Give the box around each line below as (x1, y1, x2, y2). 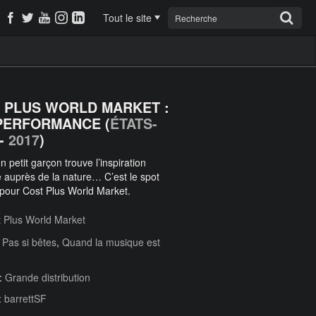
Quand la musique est (62, 235, 160, 249)
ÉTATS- (110, 114, 157, 133)
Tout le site (103, 11, 152, 25)
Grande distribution (5, 270, 90, 284)
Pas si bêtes (2, 235, 56, 249)
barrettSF (4, 291, 47, 305)
